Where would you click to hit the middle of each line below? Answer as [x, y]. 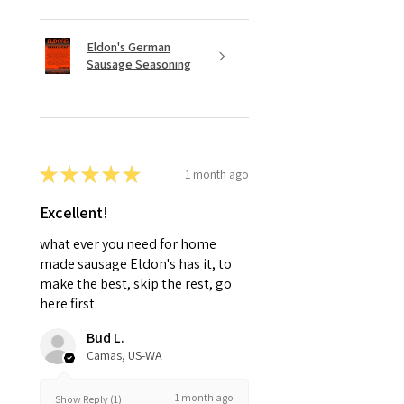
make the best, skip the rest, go [136, 284]
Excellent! [74, 213]
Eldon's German [129, 47]
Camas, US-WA [124, 356]
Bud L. [106, 338]
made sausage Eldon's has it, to [136, 264]
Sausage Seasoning [139, 64]
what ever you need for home [128, 244]
